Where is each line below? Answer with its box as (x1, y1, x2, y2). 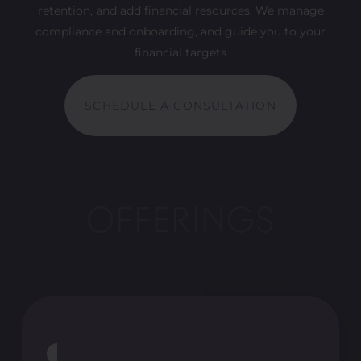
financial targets (135, 45, 226, 60)
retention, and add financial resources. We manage (37, 3, 324, 19)
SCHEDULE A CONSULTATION (85, 98, 276, 113)
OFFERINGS (85, 203, 276, 239)
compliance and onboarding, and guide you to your (35, 24, 326, 39)
